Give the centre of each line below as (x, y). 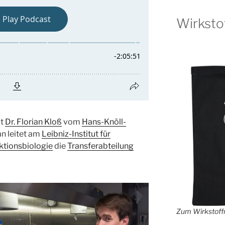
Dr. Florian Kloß (33, 122)
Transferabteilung (100, 146)
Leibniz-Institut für (76, 134)
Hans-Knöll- (104, 122)
